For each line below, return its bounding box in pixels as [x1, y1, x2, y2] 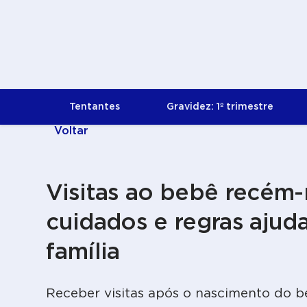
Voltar [54, 125, 89, 136]
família [46, 241, 120, 264]
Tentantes [69, 102, 121, 112]
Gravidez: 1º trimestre [167, 102, 274, 112]
